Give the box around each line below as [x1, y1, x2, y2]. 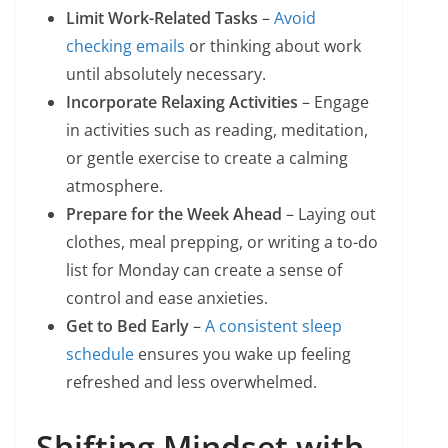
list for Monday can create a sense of [66, 259, 342, 282]
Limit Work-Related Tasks [66, 7, 258, 30]
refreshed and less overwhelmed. [66, 371, 317, 394]
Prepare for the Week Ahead [66, 203, 282, 226]
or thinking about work [185, 35, 361, 58]
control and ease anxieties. [66, 287, 268, 310]
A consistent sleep [205, 315, 342, 338]
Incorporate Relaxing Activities [66, 91, 298, 114]
